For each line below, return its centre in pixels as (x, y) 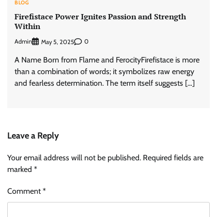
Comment (25, 191)
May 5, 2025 (58, 42)
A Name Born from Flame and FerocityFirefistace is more (107, 60)
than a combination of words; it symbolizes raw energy (104, 71)
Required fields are (173, 157)
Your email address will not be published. (74, 157)
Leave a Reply (33, 135)
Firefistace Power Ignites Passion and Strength (100, 16)
